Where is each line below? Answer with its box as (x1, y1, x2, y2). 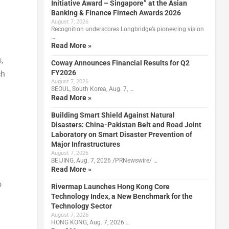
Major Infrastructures (51, 140, 120, 148)
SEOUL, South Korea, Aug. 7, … (51, 85, 133, 93)
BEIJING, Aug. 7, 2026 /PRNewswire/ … (51, 156, 157, 164)
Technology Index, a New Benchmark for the (51, 192, 193, 200)
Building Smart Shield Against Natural (51, 110, 175, 119)
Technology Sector (51, 201, 112, 210)
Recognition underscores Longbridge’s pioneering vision (51, 25, 204, 33)
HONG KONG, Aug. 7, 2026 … (51, 218, 130, 226)
